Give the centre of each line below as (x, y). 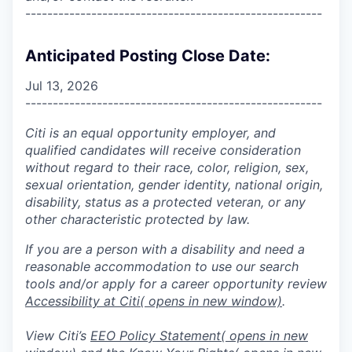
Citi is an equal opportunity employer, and (150, 132)
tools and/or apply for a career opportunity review (176, 283)
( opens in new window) (211, 301)
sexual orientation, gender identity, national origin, (174, 184)
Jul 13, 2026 (62, 85)
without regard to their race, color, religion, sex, (167, 167)
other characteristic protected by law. (137, 219)
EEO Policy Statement (156, 335)
